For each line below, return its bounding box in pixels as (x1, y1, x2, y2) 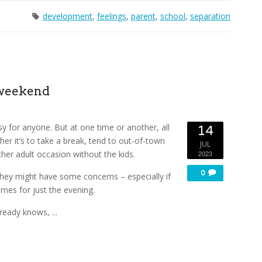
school (160, 11, 185, 22)
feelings (97, 11, 126, 22)
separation (190, 11, 230, 22)
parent (131, 11, 156, 22)
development (43, 11, 92, 22)
